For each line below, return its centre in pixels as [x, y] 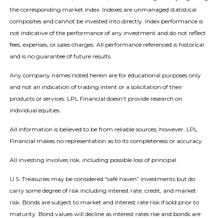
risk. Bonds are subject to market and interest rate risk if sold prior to [104, 202]
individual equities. [35, 110]
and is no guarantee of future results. [61, 56]
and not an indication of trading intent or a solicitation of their [96, 87]
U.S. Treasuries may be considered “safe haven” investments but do [102, 179]
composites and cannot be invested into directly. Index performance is [106, 21]
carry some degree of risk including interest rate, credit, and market [103, 190]
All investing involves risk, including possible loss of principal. [94, 160]
